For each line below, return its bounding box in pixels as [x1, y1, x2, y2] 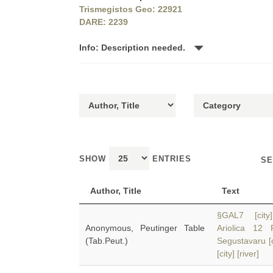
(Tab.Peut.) [85, 236, 128, 246]
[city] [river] [217, 249, 259, 258]
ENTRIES [149, 154, 191, 163]
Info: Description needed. [79, 43, 188, 52]
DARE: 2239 [79, 17, 128, 27]
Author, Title [90, 186, 141, 196]
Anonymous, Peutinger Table [85, 223, 205, 233]
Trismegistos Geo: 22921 [79, 4, 182, 14]
